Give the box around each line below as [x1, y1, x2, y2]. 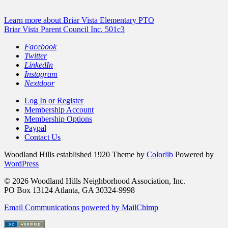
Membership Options [24, 114, 92, 123]
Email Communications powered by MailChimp [4, 203, 158, 212]
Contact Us [24, 132, 61, 141]
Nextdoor [24, 78, 54, 88]
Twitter [24, 51, 47, 60]
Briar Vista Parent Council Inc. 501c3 [4, 24, 125, 34]
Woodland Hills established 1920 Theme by [4, 150, 147, 159]
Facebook [24, 42, 56, 51]
